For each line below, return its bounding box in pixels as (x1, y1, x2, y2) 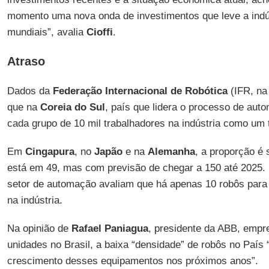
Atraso (7, 55, 45, 68)
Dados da (7, 85, 53, 97)
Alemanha (147, 146, 195, 157)
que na (7, 101, 40, 113)
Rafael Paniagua (71, 223, 148, 234)
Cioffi (86, 26, 113, 38)
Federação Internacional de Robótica (52, 85, 228, 97)
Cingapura (25, 146, 74, 157)
